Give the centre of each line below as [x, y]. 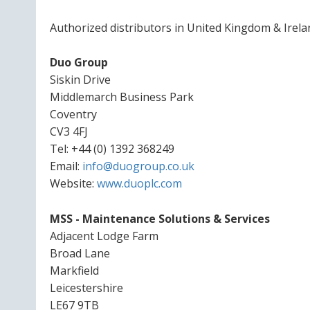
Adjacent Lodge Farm [104, 236]
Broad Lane [80, 253]
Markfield [74, 270]
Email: [66, 166]
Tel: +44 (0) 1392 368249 [112, 149]
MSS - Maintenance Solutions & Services [160, 218]
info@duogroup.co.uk [138, 166]
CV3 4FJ [69, 132]
